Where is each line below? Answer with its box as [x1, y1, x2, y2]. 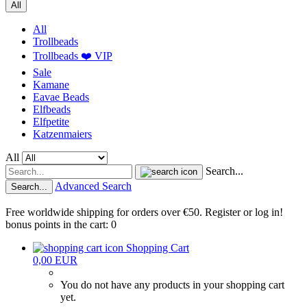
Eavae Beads [33, 91, 89, 103]
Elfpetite [33, 116, 69, 127]
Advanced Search [55, 180, 132, 192]
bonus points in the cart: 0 [5, 219, 116, 230]
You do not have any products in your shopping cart [60, 279, 284, 291]
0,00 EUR [33, 254, 77, 266]
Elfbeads [33, 103, 71, 115]
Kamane [33, 79, 69, 90]
